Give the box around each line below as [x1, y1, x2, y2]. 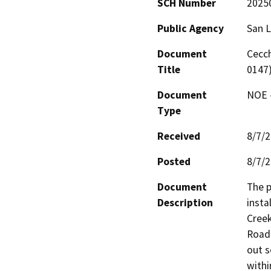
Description [157, 195, 213, 209]
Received [157, 129, 200, 143]
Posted [157, 154, 191, 168]
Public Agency [157, 21, 224, 35]
